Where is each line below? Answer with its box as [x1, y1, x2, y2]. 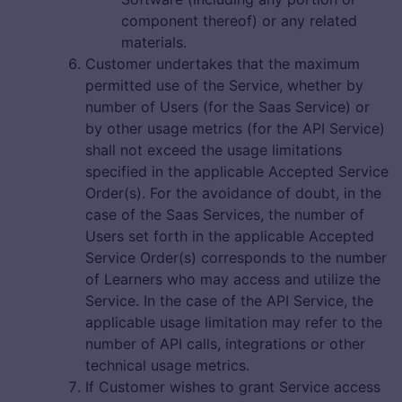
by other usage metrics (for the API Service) [85, 119, 385, 138]
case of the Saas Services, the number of [85, 205, 364, 224]
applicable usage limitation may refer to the [85, 313, 382, 332]
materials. [121, 33, 187, 52]
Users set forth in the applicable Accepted [85, 227, 374, 246]
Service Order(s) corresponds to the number [85, 249, 387, 267]
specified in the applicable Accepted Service [85, 162, 389, 181]
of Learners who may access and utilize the [85, 270, 380, 289]
